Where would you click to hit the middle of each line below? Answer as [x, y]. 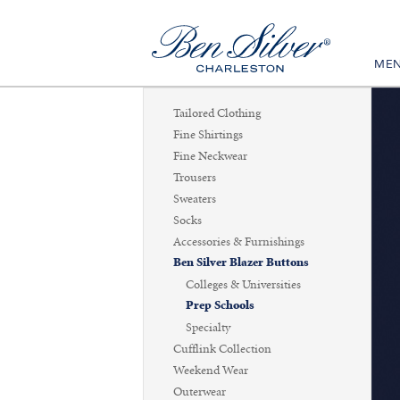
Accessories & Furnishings [239, 242]
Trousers [195, 178]
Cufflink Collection [222, 349]
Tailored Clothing [217, 113]
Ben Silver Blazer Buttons [241, 263]
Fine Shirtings [208, 135]
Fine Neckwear [210, 156]
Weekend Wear [211, 371]
